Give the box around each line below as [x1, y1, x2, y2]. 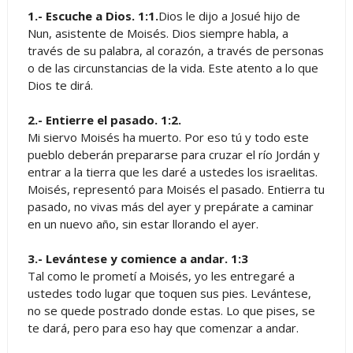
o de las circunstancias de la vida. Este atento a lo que [27, 59, 318, 76]
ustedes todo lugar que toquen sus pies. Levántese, [27, 284, 311, 301]
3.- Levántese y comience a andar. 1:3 [27, 250, 248, 266]
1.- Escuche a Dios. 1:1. [27, 7, 158, 24]
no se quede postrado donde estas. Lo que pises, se [27, 302, 315, 318]
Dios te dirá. [27, 76, 93, 93]
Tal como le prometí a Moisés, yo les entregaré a [27, 267, 295, 284]
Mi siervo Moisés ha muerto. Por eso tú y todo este [27, 128, 309, 145]
